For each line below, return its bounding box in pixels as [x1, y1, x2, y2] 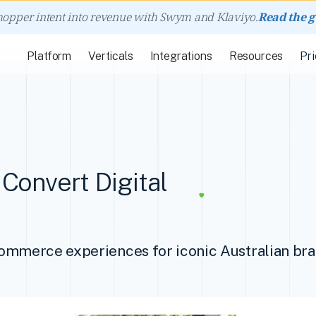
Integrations [150, 49, 212, 63]
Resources [229, 49, 284, 63]
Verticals [88, 49, 133, 63]
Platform [27, 49, 72, 63]
